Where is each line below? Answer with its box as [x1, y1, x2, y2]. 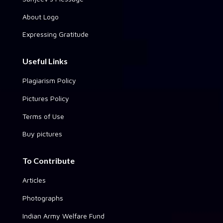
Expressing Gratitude [22, 29, 89, 38]
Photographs [22, 193, 63, 202]
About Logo [22, 12, 59, 21]
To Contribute [22, 155, 75, 165]
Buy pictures [22, 129, 62, 138]
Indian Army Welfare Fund [22, 211, 105, 220]
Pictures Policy [22, 94, 69, 103]
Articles [22, 175, 46, 184]
